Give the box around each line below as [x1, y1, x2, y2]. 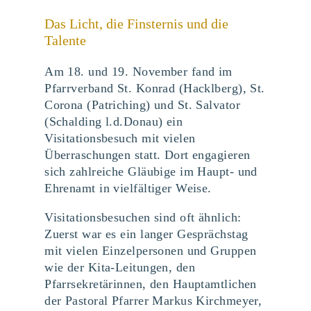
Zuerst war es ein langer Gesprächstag [44, 226, 249, 241]
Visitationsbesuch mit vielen [44, 131, 196, 145]
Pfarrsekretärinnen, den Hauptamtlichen [44, 276, 257, 291]
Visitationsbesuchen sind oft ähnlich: [44, 210, 242, 224]
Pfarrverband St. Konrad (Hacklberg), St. [44, 81, 265, 95]
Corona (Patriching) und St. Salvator [44, 97, 240, 112]
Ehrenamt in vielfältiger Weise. [44, 180, 212, 195]
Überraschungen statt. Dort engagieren [44, 147, 251, 162]
